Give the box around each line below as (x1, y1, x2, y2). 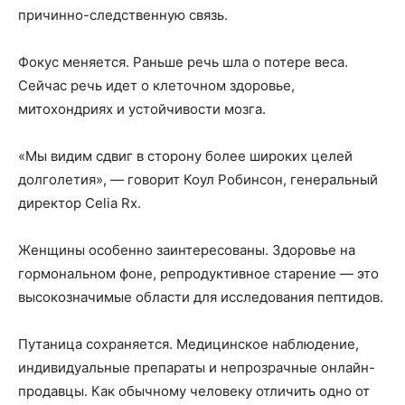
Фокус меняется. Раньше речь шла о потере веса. (18, 53, 348, 71)
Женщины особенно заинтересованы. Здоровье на (18, 241, 355, 259)
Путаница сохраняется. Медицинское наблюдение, (18, 335, 359, 353)
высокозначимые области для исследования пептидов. (18, 288, 383, 306)
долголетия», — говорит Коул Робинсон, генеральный (18, 171, 378, 188)
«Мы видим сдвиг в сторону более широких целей (18, 147, 353, 165)
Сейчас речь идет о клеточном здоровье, (18, 77, 295, 94)
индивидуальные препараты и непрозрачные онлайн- (18, 359, 375, 376)
